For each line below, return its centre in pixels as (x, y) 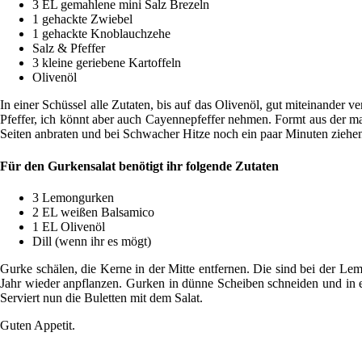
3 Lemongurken (73, 197)
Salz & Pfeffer (69, 48)
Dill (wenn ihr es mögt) (92, 241)
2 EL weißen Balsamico (93, 212)
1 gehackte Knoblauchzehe (101, 34)
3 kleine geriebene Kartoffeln (107, 63)
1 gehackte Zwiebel (82, 19)
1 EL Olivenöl (69, 226)
